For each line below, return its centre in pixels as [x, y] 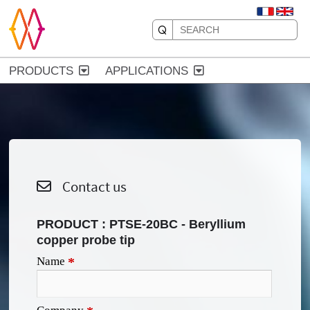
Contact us [89, 187]
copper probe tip [86, 240]
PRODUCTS [42, 71]
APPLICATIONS [147, 71]
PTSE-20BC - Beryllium [178, 224]
